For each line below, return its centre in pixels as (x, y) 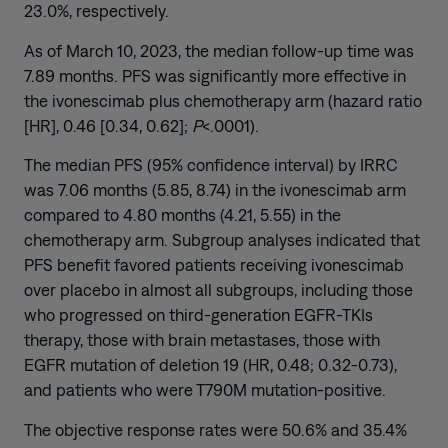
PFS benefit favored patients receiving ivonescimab (214, 265)
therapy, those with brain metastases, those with (202, 340)
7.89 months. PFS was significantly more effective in (215, 75)
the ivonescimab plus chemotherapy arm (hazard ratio (223, 100)
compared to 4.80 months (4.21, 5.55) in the (182, 215)
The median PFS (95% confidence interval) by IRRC (211, 165)
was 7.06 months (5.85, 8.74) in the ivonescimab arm (215, 190)
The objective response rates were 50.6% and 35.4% (215, 429)
